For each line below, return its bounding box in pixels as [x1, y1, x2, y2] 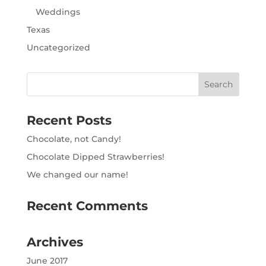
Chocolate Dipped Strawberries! [26, 151, 164, 163]
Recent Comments [26, 198, 148, 214]
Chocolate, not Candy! [26, 134, 121, 145]
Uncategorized [26, 42, 90, 53]
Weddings [35, 7, 80, 18]
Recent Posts [26, 113, 112, 128]
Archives [26, 235, 83, 250]
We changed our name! [26, 169, 128, 180]
